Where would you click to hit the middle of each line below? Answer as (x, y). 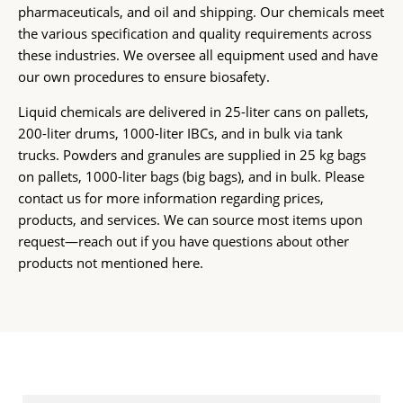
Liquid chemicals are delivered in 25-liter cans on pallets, (193, 112)
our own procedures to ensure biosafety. (151, 77)
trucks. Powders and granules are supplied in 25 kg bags (192, 155)
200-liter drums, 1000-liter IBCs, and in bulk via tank (180, 134)
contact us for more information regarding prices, (171, 198)
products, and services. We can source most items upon (190, 220)
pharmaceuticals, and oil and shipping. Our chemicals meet (201, 12)
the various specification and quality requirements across (195, 34)
